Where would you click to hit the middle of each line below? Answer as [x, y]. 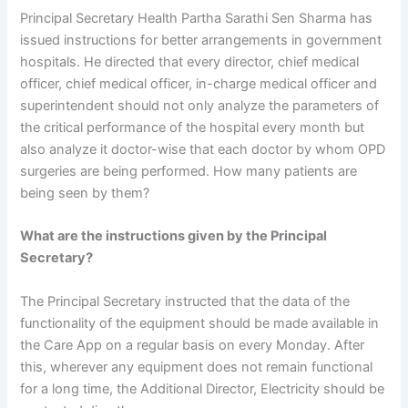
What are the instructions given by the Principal [174, 236]
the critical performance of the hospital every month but [193, 127]
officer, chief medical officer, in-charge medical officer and [199, 83]
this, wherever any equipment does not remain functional [197, 367]
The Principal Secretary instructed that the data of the [185, 301]
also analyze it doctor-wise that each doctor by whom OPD [203, 149]
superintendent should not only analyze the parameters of [200, 105]
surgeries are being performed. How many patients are [189, 171]
